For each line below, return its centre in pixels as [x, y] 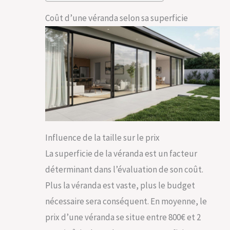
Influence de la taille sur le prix [102, 138]
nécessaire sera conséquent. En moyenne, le [126, 202]
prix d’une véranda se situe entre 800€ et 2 [123, 217]
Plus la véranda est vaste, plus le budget [120, 186]
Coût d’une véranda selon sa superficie [117, 18]
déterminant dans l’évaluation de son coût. [124, 170]
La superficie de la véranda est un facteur [121, 154]
